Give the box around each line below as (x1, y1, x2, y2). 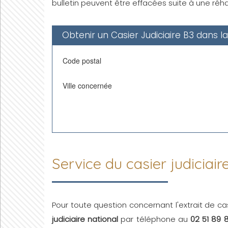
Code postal (63, 55, 101, 66)
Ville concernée (63, 80, 112, 91)
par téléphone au (118, 214, 190, 224)
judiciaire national (52, 214, 119, 224)
